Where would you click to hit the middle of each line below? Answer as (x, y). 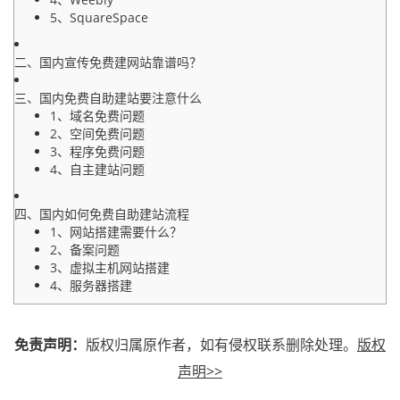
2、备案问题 (85, 250)
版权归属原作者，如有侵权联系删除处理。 (221, 345)
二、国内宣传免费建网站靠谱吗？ (108, 62)
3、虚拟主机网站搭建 (110, 267)
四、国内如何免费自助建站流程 (102, 214)
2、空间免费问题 (97, 133)
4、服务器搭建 (91, 285)
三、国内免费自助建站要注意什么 (108, 98)
